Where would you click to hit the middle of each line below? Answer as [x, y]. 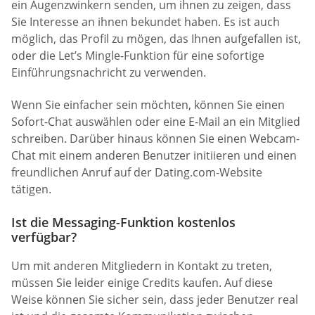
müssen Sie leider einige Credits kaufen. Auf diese [142, 283]
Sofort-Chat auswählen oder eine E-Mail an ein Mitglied [156, 121]
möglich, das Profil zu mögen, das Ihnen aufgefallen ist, [156, 39]
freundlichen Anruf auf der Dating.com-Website [137, 172]
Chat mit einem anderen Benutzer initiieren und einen [154, 155]
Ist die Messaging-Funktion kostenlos [123, 222]
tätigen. [31, 189]
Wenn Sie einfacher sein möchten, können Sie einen [148, 104]
